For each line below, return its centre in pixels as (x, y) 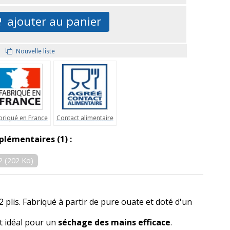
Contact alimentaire (85, 118)
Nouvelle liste (34, 51)
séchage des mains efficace (114, 223)
